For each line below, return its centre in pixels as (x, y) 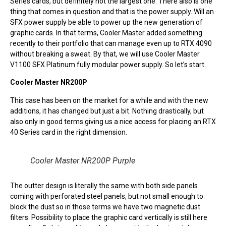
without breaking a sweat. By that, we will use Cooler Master (105, 54)
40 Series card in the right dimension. (69, 132)
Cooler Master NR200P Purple (83, 161)
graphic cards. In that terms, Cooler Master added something (106, 33)
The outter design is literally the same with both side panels (104, 186)
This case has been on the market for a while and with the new (109, 100)
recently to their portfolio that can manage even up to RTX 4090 (111, 43)
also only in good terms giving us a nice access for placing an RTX (113, 121)
